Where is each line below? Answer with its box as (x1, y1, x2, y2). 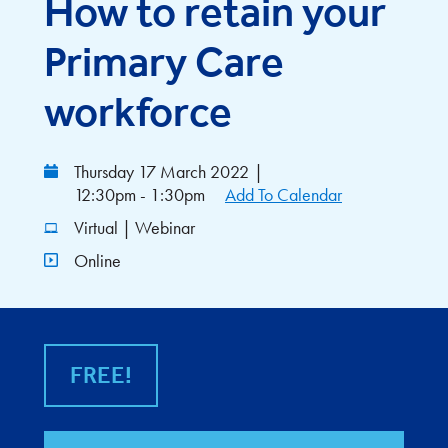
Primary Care (44, 36, 284, 86)
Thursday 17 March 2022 (74, 160, 249, 183)
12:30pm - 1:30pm (74, 183, 205, 206)
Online (74, 249, 121, 272)
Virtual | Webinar (74, 216, 195, 239)
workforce (44, 86, 232, 136)
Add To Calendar (225, 183, 342, 206)
